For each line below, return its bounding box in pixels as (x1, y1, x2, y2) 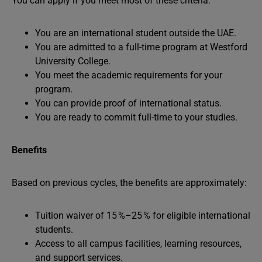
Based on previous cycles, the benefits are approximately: (12, 177, 247, 188)
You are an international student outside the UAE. (35, 27, 236, 39)
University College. (35, 56, 111, 67)
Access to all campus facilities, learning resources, (35, 238, 242, 249)
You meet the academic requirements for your (35, 70, 222, 81)
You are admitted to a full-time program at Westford (35, 42, 247, 53)
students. (35, 224, 73, 235)
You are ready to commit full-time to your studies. (35, 112, 237, 123)
